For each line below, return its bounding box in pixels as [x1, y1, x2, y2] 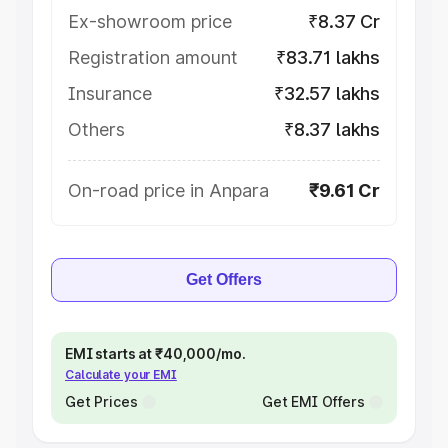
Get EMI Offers [261, 393, 365, 410]
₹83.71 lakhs [276, 47, 380, 68]
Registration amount [68, 47, 238, 68]
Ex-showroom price [68, 11, 232, 32]
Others [68, 119, 125, 140]
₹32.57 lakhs [274, 83, 380, 104]
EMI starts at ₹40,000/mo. [65, 345, 246, 362]
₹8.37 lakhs [283, 119, 380, 140]
